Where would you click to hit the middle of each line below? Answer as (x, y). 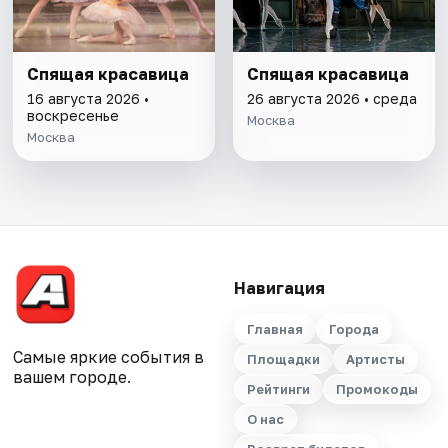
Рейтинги (278, 389)
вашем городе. (72, 377)
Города (353, 329)
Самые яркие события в (109, 357)
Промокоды (376, 389)
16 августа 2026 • (88, 98)
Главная (274, 329)
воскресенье (73, 115)
